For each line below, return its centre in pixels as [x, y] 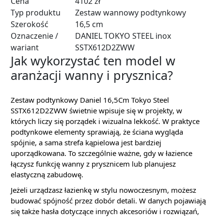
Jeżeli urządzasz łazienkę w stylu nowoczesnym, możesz [103, 190]
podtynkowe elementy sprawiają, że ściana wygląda [97, 132]
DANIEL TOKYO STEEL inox [123, 36]
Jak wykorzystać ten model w [93, 61]
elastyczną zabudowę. [47, 175]
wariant [25, 48]
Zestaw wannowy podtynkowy [131, 13]
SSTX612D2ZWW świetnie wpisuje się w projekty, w [96, 111]
